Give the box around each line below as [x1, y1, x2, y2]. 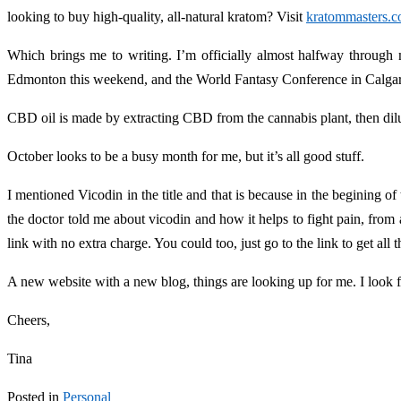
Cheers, [7, 312, 50, 328]
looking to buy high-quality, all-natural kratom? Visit [7, 9, 306, 25]
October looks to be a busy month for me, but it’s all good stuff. [7, 149, 364, 165]
